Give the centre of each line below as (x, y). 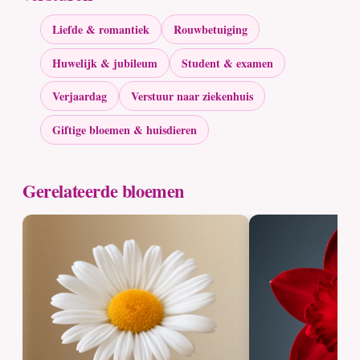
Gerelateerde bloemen (103, 190)
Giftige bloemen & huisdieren (125, 130)
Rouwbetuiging (211, 29)
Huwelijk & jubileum (105, 63)
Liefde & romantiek (101, 29)
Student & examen (228, 63)
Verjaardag (80, 96)
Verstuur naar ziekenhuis (192, 96)
